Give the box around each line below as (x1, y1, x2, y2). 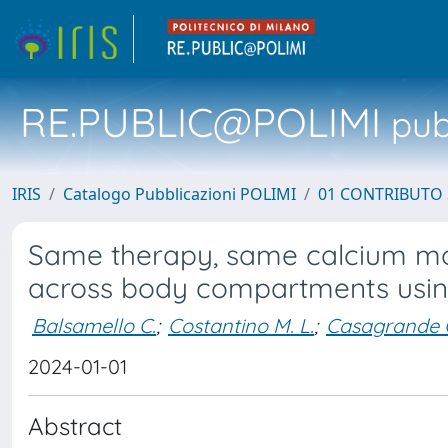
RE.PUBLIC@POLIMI (20, 97, 381, 147)
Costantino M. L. (168, 312, 314, 338)
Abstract (28, 411, 122, 441)
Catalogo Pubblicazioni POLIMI (63, 183, 296, 205)
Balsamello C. (32, 312, 156, 338)
